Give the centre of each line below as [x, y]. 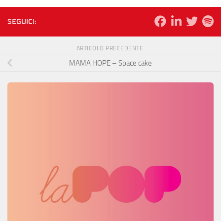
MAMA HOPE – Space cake [110, 63]
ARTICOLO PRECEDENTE [110, 48]
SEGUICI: [22, 21]
